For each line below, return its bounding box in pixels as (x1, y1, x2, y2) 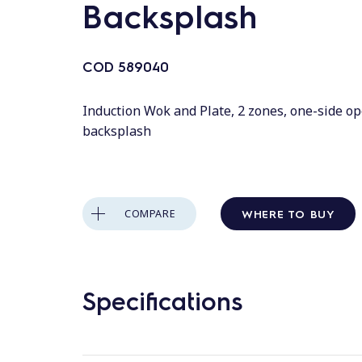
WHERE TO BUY (242, 205, 335, 221)
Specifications (82, 284, 242, 316)
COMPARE (124, 206, 176, 221)
